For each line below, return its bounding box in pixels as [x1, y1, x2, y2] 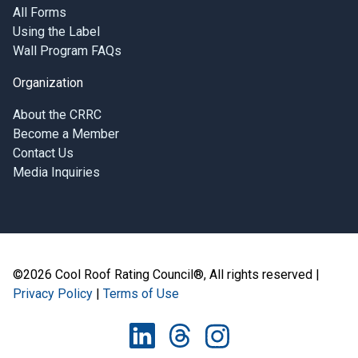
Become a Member [13, 126, 119, 141]
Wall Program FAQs [13, 43, 121, 58]
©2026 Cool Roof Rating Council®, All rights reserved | [13, 267, 320, 282]
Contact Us [13, 145, 74, 161]
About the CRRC [13, 107, 101, 122]
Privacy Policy [13, 286, 93, 301]
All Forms [13, 5, 66, 20]
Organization [13, 75, 83, 90]
